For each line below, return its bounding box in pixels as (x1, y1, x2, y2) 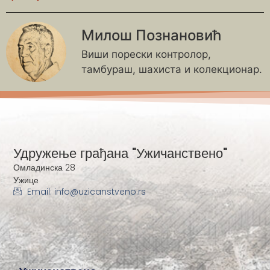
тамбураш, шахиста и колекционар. (81, 63, 262, 75)
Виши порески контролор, (81, 48, 211, 60)
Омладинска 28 (13, 161, 76, 174)
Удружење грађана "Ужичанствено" (13, 143, 228, 163)
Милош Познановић (81, 26, 221, 44)
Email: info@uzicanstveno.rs (27, 185, 146, 198)
